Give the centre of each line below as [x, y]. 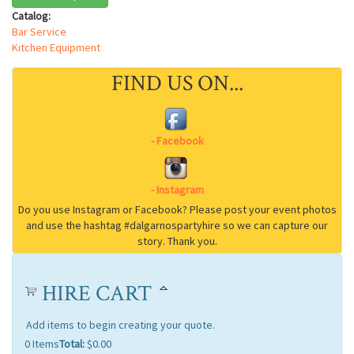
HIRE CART [97, 294]
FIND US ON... [177, 83]
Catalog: [32, 16]
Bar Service [39, 32]
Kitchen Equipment [56, 47]
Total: [72, 344]
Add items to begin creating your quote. [121, 325]
